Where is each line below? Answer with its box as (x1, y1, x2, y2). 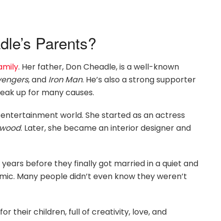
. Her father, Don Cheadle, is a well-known (18, 61, 179, 73)
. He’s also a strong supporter (82, 74, 196, 86)
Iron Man (48, 74, 82, 86)
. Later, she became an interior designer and (21, 122, 191, 134)
